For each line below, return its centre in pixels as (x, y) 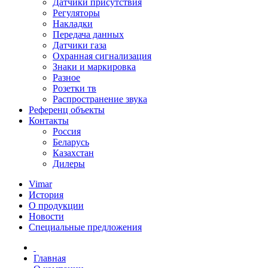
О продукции (56, 205)
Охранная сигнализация (102, 56)
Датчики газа (80, 45)
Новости (46, 216)
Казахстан (73, 153)
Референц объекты (67, 110)
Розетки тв (74, 88)
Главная (50, 258)
